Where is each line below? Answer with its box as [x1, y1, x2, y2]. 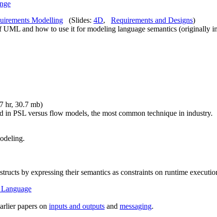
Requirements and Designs [111, 16, 193, 24]
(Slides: [63, 16, 93, 24]
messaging [120, 202, 152, 210]
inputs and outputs [49, 202, 105, 210]
